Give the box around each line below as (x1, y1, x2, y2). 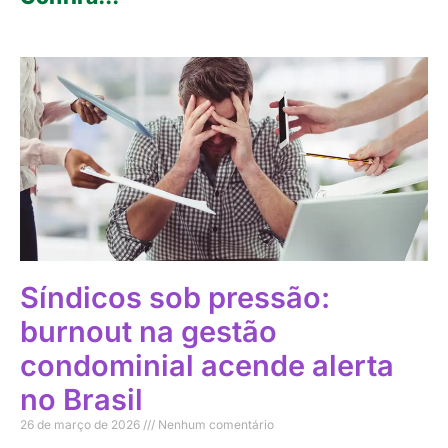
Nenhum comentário (155, 417, 274, 433)
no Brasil (20, 382, 143, 418)
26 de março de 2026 (20, 417, 143, 433)
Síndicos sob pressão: (20, 280, 330, 316)
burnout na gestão (20, 314, 277, 350)
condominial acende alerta (20, 348, 394, 384)
